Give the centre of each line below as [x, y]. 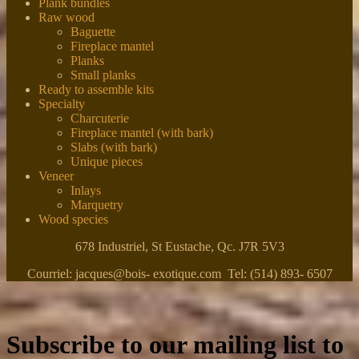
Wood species [73, 220]
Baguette [93, 32]
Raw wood [67, 18]
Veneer [56, 176]
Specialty [62, 104]
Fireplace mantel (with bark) [142, 133]
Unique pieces [107, 162]
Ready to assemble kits [96, 90]
